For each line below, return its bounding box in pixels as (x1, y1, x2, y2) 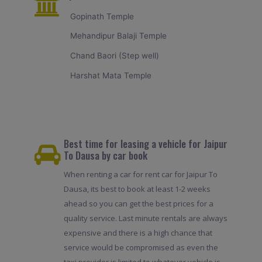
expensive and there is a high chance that (63, 227, 212, 239)
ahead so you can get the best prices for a (63, 198, 213, 209)
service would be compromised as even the (63, 242, 218, 253)
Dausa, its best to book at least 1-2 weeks (63, 184, 211, 195)
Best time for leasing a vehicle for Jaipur (63, 136, 227, 151)
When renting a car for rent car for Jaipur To (63, 169, 218, 180)
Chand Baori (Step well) (70, 51, 160, 61)
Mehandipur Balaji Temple (70, 31, 167, 41)
